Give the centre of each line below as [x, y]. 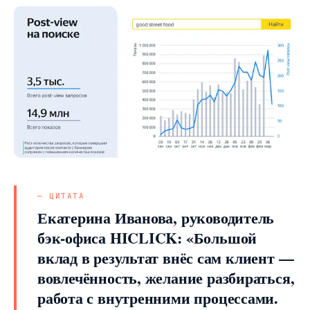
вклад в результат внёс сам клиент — [166, 258]
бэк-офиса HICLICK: [110, 238]
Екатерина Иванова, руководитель [156, 218]
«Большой [220, 238]
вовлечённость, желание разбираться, [166, 278]
